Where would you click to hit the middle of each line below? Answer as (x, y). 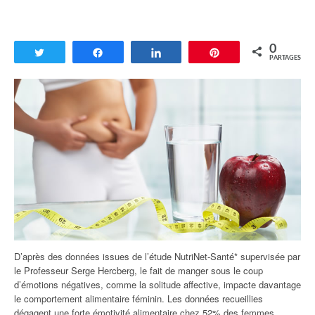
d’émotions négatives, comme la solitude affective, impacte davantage (157, 284)
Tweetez (72, 53)
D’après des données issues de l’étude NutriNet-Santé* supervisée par (157, 256)
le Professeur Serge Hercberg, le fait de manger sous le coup (139, 270)
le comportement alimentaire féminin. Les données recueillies (139, 298)
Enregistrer (252, 53)
